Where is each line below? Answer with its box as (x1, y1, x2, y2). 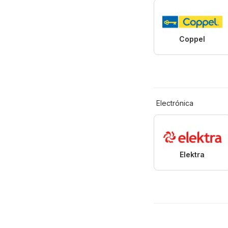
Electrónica (156, 99, 193, 108)
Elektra (180, 150, 205, 159)
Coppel (179, 35, 206, 44)
